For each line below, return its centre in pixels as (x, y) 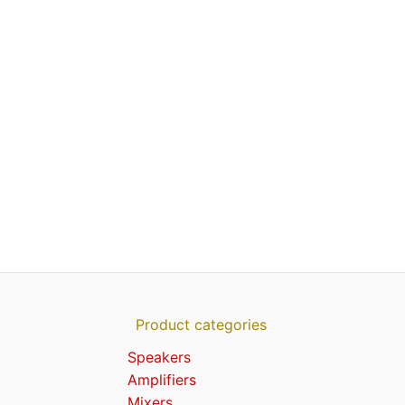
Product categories (201, 325)
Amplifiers (161, 380)
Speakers (159, 358)
